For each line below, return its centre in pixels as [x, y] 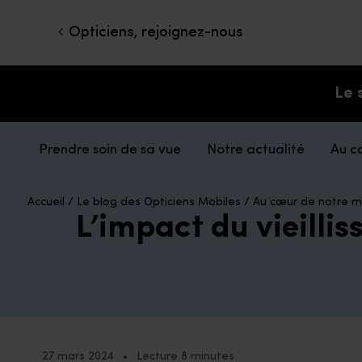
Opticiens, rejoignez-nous [156, 33]
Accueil [46, 202]
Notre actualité [255, 149]
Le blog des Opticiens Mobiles [159, 202]
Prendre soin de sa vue [109, 149]
